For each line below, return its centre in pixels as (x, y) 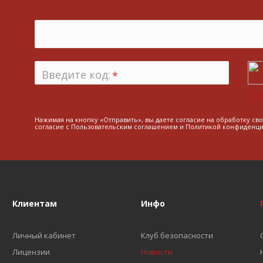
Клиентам (35, 203)
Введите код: (76, 75)
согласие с (53, 127)
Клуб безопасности (177, 235)
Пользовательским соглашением (124, 127)
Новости (156, 252)
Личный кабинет (44, 235)
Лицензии (31, 252)
